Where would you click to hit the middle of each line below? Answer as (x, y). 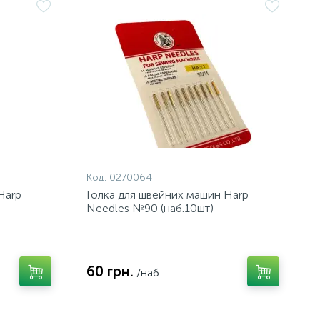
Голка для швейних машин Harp (168, 195)
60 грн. (110, 271)
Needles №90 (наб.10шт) (150, 208)
